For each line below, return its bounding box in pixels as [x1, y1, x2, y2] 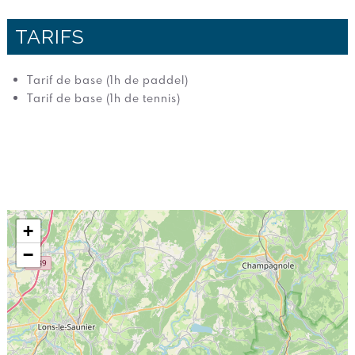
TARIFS [14, 24, 85, 48]
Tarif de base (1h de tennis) [26, 90, 181, 105]
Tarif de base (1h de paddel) [26, 71, 189, 87]
